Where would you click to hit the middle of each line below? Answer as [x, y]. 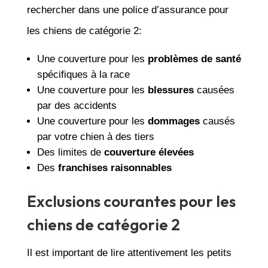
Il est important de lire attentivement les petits [129, 252]
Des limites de [70, 152]
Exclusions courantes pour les [131, 201]
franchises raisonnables [115, 167]
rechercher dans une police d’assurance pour [127, 10]
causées [214, 90]
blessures [170, 90]
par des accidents [77, 105]
